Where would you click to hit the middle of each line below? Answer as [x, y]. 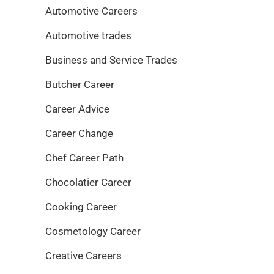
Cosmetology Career [93, 231]
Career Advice [77, 109]
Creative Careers [83, 256]
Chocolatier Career [88, 183]
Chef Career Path [84, 158]
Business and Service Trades [111, 60]
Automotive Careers [91, 11]
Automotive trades [88, 36]
